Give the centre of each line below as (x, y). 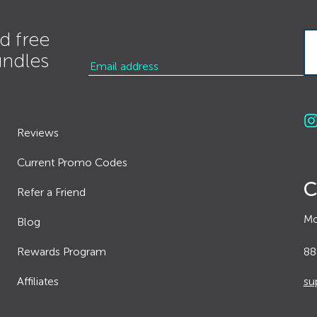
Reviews (38, 132)
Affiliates (38, 281)
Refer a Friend (52, 192)
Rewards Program (62, 251)
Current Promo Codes (73, 162)
